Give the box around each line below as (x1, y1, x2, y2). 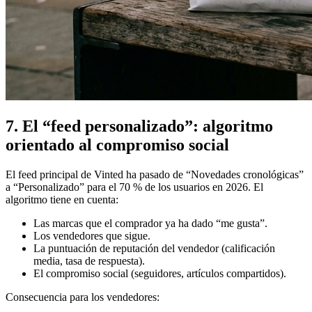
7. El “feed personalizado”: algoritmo (6, 117, 273, 136)
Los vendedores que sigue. (33, 230, 150, 242)
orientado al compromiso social (6, 136, 229, 155)
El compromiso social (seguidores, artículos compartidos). (33, 267, 286, 279)
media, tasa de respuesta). (33, 255, 145, 267)
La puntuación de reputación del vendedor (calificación (33, 242, 275, 254)
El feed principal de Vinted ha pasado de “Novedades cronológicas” (6, 169, 304, 180)
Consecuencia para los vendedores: (6, 291, 159, 303)
